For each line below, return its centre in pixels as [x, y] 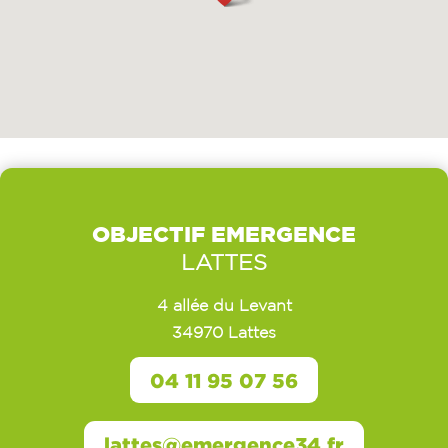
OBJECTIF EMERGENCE [224, 233]
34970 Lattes [224, 332]
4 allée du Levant [224, 305]
